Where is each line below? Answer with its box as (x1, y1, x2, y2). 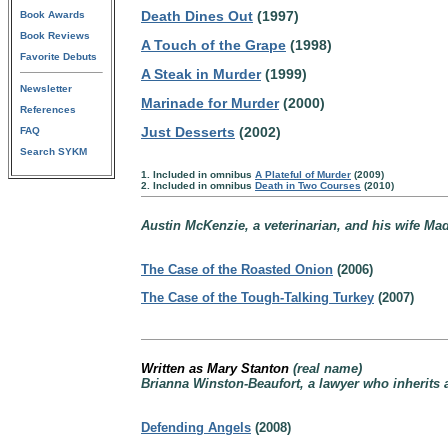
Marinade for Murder (141, 94, 279, 111)
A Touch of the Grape (141, 36, 286, 53)
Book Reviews (20, 30, 90, 41)
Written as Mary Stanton (141, 361, 289, 376)
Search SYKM (20, 146, 87, 157)
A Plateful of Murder (255, 169, 351, 180)
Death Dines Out (141, 7, 253, 24)
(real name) (289, 361, 362, 376)
